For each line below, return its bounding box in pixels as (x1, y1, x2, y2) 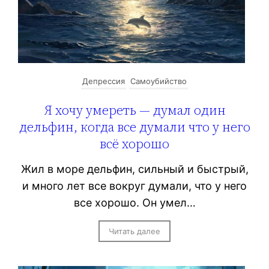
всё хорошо (100, 134, 169, 153)
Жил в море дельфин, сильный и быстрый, (20, 162, 249, 175)
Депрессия (82, 76, 125, 86)
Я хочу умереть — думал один (43, 100, 226, 119)
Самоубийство (130, 76, 187, 86)
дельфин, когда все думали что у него (19, 117, 250, 136)
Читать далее (109, 226, 160, 236)
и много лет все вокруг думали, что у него (22, 179, 247, 192)
